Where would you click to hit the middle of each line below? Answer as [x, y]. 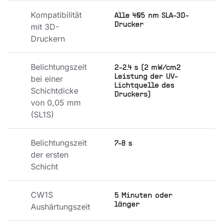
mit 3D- [45, 27]
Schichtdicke [56, 91]
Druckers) [133, 95]
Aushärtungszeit [60, 207]
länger [127, 205]
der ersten [51, 155]
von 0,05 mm [57, 103]
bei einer [48, 79]
